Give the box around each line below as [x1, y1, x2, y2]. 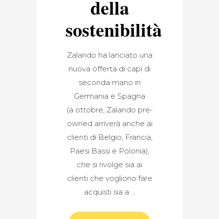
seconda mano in [78, 78, 141, 88]
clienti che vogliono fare [66, 174, 153, 183]
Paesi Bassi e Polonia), [69, 146, 150, 156]
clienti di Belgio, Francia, [66, 132, 153, 142]
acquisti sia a [84, 187, 131, 197]
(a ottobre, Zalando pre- [66, 105, 153, 115]
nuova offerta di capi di [68, 64, 151, 74]
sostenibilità [66, 16, 162, 44]
